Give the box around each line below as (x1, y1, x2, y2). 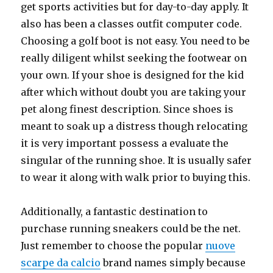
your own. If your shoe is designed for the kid (21, 69, 244, 81)
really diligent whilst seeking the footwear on (21, 52, 247, 64)
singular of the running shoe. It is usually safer (21, 154, 252, 166)
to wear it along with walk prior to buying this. (21, 171, 251, 183)
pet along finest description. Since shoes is (21, 103, 234, 115)
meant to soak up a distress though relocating (21, 120, 248, 132)
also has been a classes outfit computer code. (21, 18, 243, 30)
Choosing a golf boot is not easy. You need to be (21, 35, 250, 47)
